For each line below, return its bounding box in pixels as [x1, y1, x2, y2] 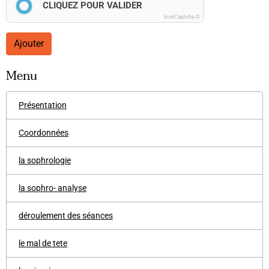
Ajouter [14, 38, 44, 49]
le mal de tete [19, 238, 67, 248]
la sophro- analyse [19, 183, 86, 193]
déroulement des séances [19, 211, 113, 220]
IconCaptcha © [164, 14, 200, 20]
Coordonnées [19, 128, 68, 138]
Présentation [19, 100, 67, 110]
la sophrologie [19, 156, 71, 165]
